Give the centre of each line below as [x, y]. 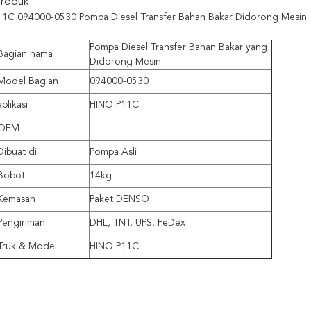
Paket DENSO [119, 199]
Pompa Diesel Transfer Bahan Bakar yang [178, 47]
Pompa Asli [113, 152]
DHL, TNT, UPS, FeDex [137, 223]
